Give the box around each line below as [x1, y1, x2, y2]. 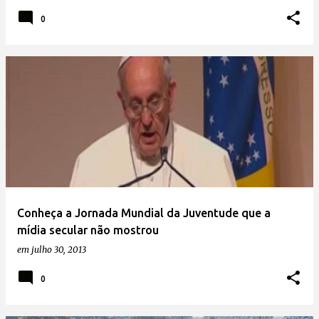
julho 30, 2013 [31, 244, 86, 255]
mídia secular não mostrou [17, 224, 159, 236]
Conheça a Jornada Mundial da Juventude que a [17, 206, 271, 219]
